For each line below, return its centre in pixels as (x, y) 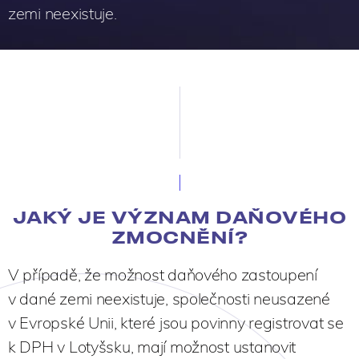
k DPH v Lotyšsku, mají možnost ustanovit (152, 346)
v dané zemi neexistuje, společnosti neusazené (169, 298)
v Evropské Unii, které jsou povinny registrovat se (176, 322)
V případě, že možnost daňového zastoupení (163, 274)
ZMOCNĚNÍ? (179, 236)
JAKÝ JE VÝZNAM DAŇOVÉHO (179, 216)
